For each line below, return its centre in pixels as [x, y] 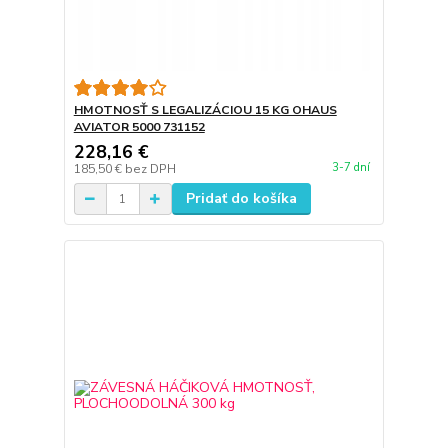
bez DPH [150, 169]
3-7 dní [350, 167]
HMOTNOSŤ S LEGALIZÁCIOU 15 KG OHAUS [205, 110]
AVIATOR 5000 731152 [139, 127]
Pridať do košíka [241, 199]
